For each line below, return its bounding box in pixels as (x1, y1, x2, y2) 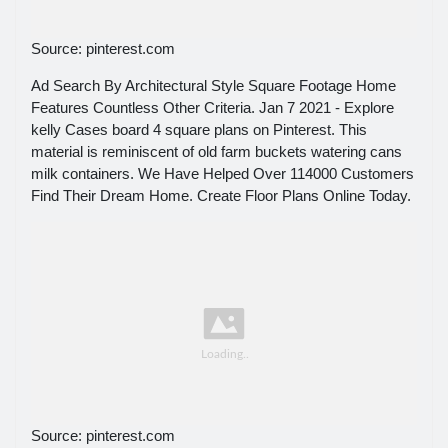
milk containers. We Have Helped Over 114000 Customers (31, 164, 414, 182)
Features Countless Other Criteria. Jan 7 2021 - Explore (31, 98, 394, 116)
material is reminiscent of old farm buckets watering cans (31, 142, 402, 160)
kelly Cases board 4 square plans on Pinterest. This (31, 120, 367, 138)
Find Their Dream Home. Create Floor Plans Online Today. (31, 186, 411, 204)
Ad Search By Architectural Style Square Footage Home (31, 76, 396, 94)
